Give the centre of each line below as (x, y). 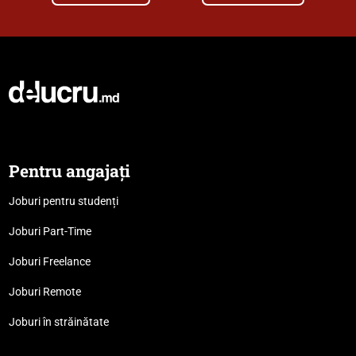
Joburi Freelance (49, 261)
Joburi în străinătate (58, 321)
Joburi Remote (44, 291)
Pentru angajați (69, 170)
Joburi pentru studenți (63, 201)
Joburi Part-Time (50, 231)
